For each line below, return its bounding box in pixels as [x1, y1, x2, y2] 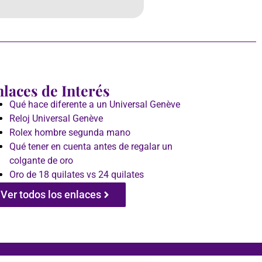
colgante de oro [9, 155, 73, 167]
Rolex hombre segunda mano [9, 127, 130, 139]
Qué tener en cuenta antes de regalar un [9, 141, 173, 153]
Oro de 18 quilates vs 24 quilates [9, 169, 144, 181]
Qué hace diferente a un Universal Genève [9, 99, 180, 111]
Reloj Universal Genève [9, 113, 103, 125]
